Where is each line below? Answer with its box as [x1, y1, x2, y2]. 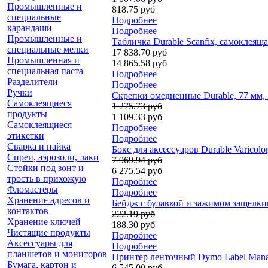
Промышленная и [7, 54, 80, 65]
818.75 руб [112, 4, 155, 14]
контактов [7, 205, 48, 216]
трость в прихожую [7, 173, 86, 184]
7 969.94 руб [112, 154, 162, 165]
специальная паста [7, 65, 83, 76]
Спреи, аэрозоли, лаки [7, 151, 99, 162]
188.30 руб [112, 219, 155, 230]
